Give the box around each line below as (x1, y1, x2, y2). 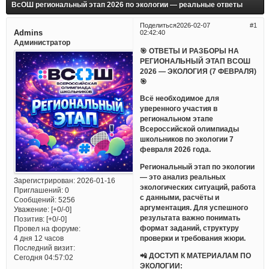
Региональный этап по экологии (140, 163, 255, 171)
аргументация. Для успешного (140, 204, 249, 212)
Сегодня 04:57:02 (13, 253, 73, 262)
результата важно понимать (140, 214, 241, 222)
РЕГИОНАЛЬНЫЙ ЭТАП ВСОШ (140, 56, 251, 65)
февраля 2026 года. (140, 145, 211, 154)
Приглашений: (13, 186, 63, 195)
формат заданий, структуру (140, 224, 240, 232)
